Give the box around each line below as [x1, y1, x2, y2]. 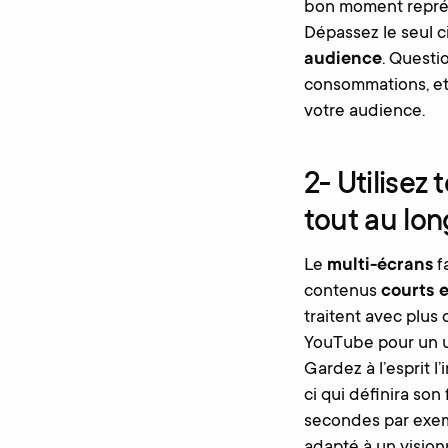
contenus [303, 282, 381, 302]
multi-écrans [326, 256, 433, 276]
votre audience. [303, 102, 425, 123]
